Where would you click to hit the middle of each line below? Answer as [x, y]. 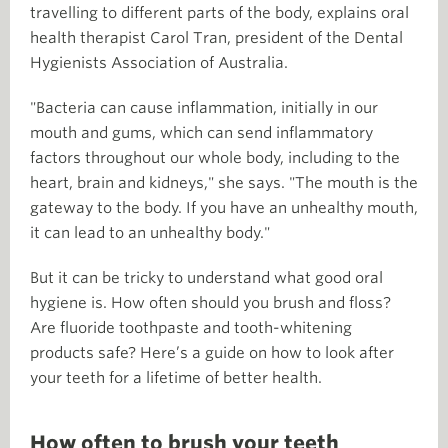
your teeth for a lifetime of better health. [176, 377]
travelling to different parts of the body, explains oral [219, 12]
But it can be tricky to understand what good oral [206, 277]
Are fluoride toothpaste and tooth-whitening [191, 327]
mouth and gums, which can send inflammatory [201, 132]
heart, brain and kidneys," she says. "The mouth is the [224, 182]
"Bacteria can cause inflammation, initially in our [204, 107]
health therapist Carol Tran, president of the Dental [216, 37]
